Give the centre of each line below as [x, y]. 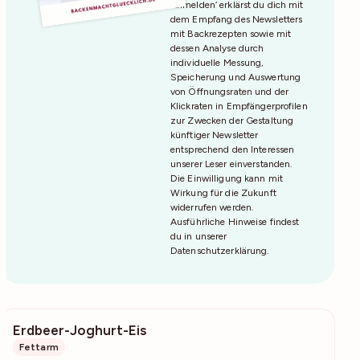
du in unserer [199, 236]
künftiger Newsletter [215, 135]
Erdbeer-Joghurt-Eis [80, 330]
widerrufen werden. [213, 207]
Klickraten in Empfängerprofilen [239, 106]
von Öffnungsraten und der [229, 91]
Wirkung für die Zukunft [223, 192]
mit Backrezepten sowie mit [231, 33]
